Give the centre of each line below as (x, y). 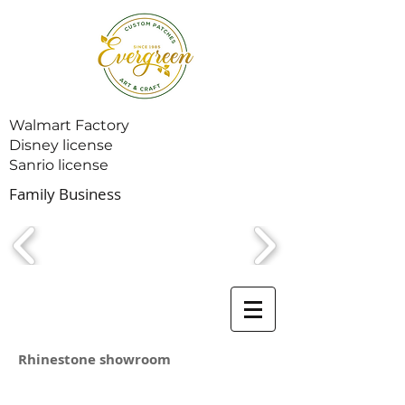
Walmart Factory (69, 125)
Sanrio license (59, 165)
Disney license (61, 145)
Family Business (65, 194)
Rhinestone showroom (94, 359)
